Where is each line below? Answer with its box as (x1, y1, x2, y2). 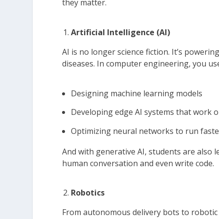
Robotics (71, 187, 105, 198)
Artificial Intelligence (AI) (71, 26, 171, 38)
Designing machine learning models (71, 88, 203, 99)
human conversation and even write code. (62, 157, 217, 169)
